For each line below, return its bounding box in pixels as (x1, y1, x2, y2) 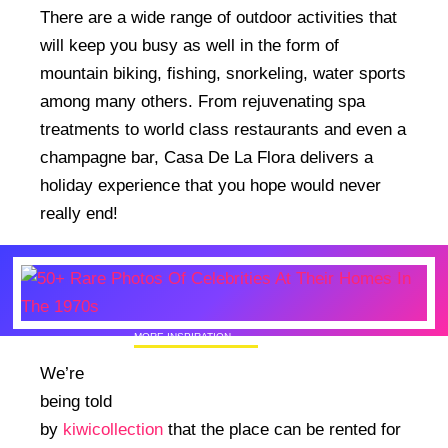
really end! (40, 203, 118, 223)
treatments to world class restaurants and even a (40, 119, 406, 139)
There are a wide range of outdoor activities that (40, 7, 397, 27)
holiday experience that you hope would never (40, 175, 381, 195)
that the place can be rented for (163, 419, 401, 439)
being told (40, 391, 112, 411)
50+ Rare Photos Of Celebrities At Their (134, 355, 401, 371)
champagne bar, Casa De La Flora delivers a (40, 147, 373, 167)
